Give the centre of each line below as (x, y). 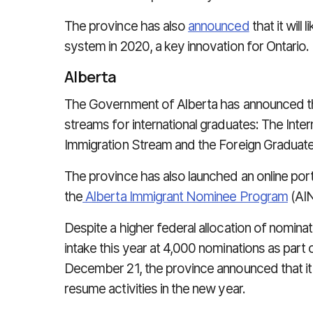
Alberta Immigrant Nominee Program (185, 197)
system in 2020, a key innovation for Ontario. (187, 46)
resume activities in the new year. (155, 289)
